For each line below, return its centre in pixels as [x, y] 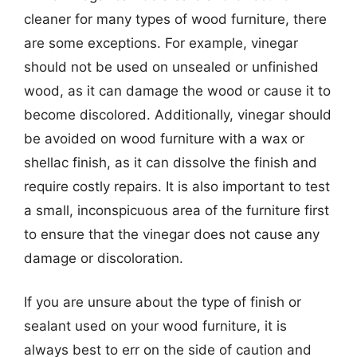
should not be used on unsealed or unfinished [171, 67]
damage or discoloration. [104, 258]
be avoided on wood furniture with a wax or [164, 138]
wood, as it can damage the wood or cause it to [177, 90]
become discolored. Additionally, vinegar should [178, 114]
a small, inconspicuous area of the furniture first [177, 210]
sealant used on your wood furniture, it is [155, 326]
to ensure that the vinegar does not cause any [172, 234]
